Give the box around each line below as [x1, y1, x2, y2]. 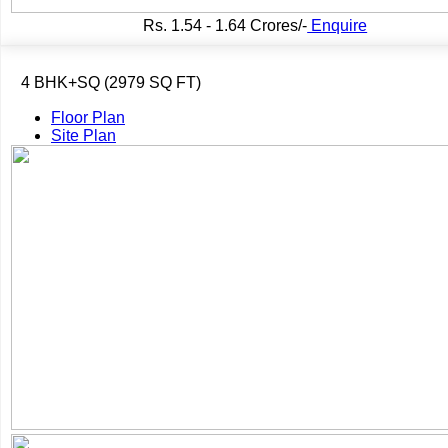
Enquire [307, 16, 368, 34]
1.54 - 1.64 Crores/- [167, 16, 308, 34]
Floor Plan [51, 108, 125, 126]
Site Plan [51, 126, 116, 144]
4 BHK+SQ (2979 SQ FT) [21, 73, 201, 91]
